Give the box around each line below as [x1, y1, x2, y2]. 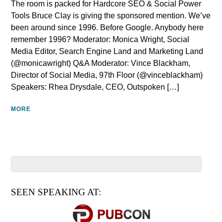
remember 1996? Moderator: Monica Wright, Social [11, 35, 190, 44]
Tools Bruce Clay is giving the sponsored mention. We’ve [11, 11, 211, 20]
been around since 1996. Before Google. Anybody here [11, 23, 204, 32]
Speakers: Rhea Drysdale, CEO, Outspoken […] [11, 83, 179, 92]
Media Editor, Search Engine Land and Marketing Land [11, 47, 204, 56]
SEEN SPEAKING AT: [11, 186, 102, 197]
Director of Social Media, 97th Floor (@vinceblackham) [11, 71, 203, 80]
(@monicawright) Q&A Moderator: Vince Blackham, [11, 59, 191, 68]
